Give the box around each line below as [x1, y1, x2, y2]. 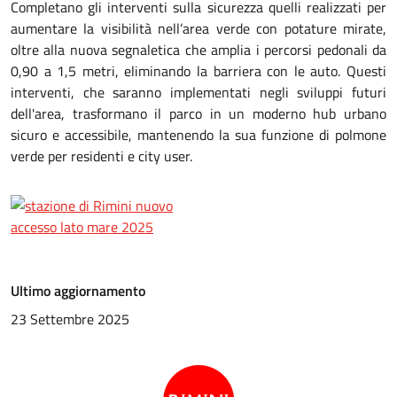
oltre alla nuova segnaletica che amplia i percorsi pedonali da [11, 39, 386, 60]
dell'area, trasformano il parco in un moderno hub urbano [11, 103, 386, 124]
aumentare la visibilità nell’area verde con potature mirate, [11, 18, 386, 39]
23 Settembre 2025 [11, 308, 129, 330]
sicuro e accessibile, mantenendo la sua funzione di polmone [11, 124, 386, 145]
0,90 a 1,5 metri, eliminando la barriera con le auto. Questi [11, 60, 386, 82]
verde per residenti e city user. [11, 145, 192, 167]
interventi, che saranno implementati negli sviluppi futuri [11, 82, 386, 103]
